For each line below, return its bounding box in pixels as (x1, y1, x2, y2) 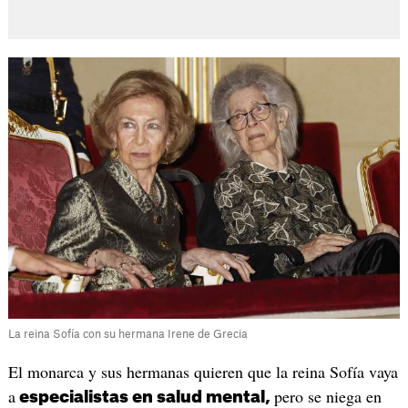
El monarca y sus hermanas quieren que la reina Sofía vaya (7, 360, 398, 382)
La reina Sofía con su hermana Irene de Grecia (7, 328, 248, 340)
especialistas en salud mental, (15, 388, 274, 405)
